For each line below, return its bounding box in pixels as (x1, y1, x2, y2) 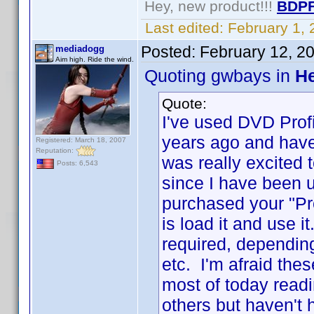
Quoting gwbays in (144, 66, 295, 86)
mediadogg (55, 43, 104, 54)
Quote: (162, 95, 207, 111)
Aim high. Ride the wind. (55, 55, 134, 63)
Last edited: (141, 20, 228, 36)
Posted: (141, 43, 200, 61)
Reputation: (36, 146, 76, 154)
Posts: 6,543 (55, 159, 98, 168)
